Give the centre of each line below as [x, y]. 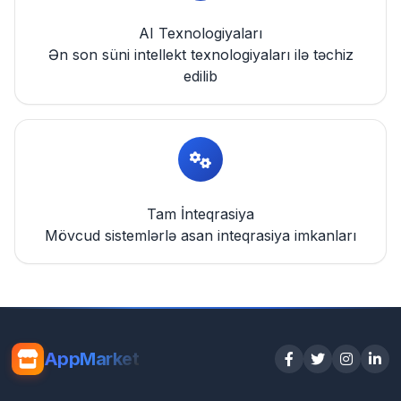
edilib [200, 76]
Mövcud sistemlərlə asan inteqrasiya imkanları [200, 236]
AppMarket [91, 359]
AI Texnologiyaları [200, 33]
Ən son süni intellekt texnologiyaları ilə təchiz [200, 54]
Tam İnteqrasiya [200, 214]
